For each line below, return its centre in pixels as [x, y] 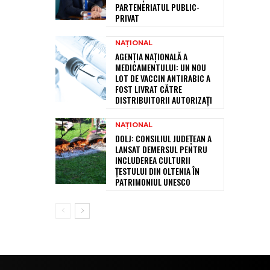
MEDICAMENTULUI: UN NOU [161, 67]
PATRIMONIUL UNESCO [153, 182]
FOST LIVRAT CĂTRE [149, 89]
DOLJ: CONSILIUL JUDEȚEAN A [163, 139]
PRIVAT [127, 18]
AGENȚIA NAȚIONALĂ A [151, 57]
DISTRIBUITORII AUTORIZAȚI [164, 100]
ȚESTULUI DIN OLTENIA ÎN [157, 171]
